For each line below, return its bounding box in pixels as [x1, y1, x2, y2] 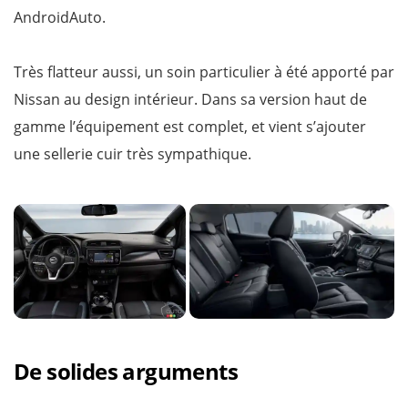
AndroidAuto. [14, 7, 106, 28]
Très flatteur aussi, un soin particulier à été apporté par [14, 62, 394, 83]
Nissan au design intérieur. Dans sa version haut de [14, 89, 367, 110]
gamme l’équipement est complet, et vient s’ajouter [14, 117, 366, 138]
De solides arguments [14, 356, 238, 387]
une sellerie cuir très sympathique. [14, 144, 251, 165]
